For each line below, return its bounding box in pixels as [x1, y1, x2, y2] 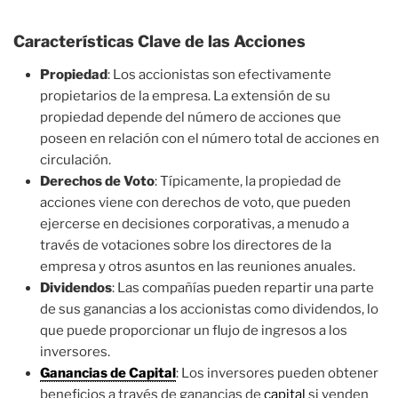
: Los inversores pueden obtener [176, 365, 378, 381]
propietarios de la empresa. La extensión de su [40, 88, 330, 104]
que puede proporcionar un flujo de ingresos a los [40, 322, 347, 338]
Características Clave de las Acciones [13, 31, 306, 51]
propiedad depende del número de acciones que [40, 109, 341, 125]
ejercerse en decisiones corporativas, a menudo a [40, 216, 349, 232]
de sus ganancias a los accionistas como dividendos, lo [40, 301, 378, 317]
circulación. [40, 152, 111, 168]
